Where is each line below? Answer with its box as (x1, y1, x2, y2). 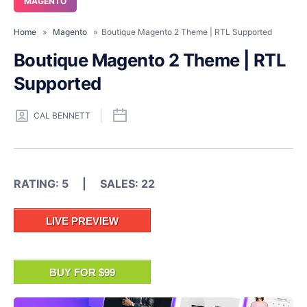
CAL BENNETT (34, 110, 90, 121)
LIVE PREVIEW (46, 214, 119, 227)
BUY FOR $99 (49, 266, 115, 278)
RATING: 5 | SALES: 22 (14, 176, 155, 191)
